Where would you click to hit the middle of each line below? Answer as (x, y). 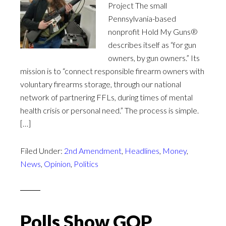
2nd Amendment (93, 151)
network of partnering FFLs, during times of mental (106, 97)
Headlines (142, 151)
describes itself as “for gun (152, 45)
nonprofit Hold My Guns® (153, 32)
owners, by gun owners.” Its (154, 58)
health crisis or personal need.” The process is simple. (109, 110)
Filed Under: (42, 151)
